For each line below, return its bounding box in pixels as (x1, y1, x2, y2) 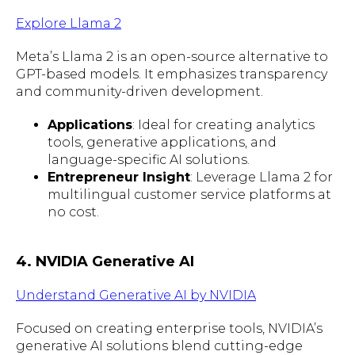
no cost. (48, 204, 99, 219)
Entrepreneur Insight (48, 169, 190, 185)
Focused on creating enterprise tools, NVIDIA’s (16, 320, 323, 336)
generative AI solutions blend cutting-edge (16, 338, 303, 353)
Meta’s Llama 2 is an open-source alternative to (16, 48, 328, 64)
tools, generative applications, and (48, 134, 277, 150)
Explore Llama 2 (16, 15, 121, 31)
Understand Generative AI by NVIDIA (16, 287, 256, 303)
